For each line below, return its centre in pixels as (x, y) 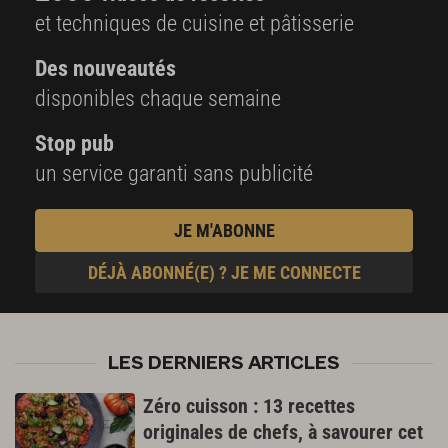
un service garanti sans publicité (174, 174)
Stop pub (74, 144)
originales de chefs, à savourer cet (283, 432)
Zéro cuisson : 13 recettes (249, 406)
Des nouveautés (105, 69)
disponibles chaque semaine (158, 99)
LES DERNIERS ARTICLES (224, 364)
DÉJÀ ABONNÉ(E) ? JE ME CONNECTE (224, 273)
